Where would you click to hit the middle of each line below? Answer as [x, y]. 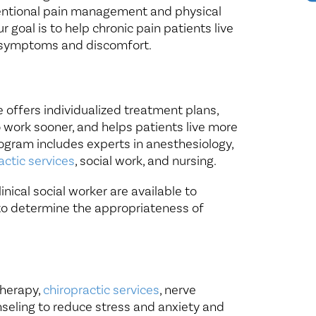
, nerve [177, 291]
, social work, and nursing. [145, 162]
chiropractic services [101, 291]
